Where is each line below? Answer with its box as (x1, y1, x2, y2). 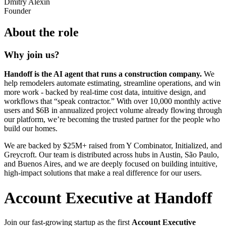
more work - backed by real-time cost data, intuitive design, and (4, 88, 206, 97)
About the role (4, 25, 79, 39)
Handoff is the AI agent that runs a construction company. (4, 70, 202, 79)
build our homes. (4, 124, 58, 133)
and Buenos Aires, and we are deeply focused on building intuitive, (4, 159, 217, 168)
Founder (4, 6, 31, 15)
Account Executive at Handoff (4, 188, 212, 207)
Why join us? (4, 49, 60, 60)
